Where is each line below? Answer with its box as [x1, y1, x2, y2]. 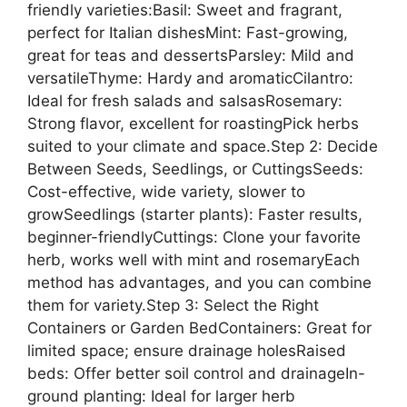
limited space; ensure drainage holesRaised [27, 341, 346, 360]
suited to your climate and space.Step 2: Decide [27, 136, 378, 155]
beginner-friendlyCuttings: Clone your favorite [27, 227, 361, 246]
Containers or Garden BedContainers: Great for [27, 318, 372, 337]
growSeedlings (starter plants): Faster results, [27, 204, 362, 223]
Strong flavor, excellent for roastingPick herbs [27, 114, 359, 133]
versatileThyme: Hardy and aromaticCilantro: [27, 68, 353, 87]
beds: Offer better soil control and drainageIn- [27, 363, 365, 382]
